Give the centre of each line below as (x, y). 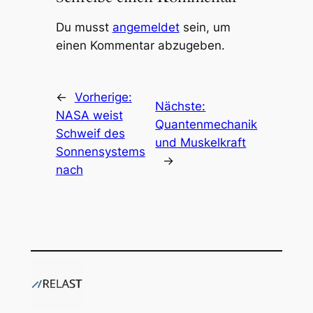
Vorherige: (103, 97)
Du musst (84, 27)
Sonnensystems (100, 151)
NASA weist (89, 115)
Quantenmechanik (206, 124)
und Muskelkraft (201, 142)
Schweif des (90, 133)
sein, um (205, 27)
